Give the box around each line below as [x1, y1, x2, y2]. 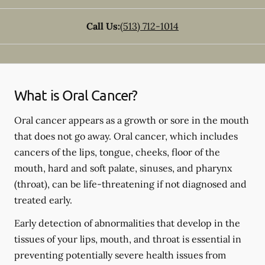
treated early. [14, 194, 72, 206]
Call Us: [86, 20, 120, 32]
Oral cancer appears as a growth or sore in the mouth [14, 114, 249, 126]
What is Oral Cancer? [14, 86, 137, 104]
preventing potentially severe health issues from [14, 249, 226, 261]
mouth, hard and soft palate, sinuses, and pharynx [14, 162, 232, 174]
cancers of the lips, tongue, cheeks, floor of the [14, 146, 220, 158]
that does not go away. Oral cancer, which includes [14, 130, 238, 142]
